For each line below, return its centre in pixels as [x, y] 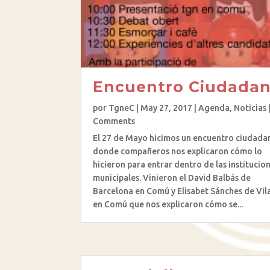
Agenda [214, 108]
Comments [114, 121]
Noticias [250, 108]
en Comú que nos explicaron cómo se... [168, 204]
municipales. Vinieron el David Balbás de [172, 177]
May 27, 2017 [167, 108]
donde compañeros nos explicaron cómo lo [178, 151]
